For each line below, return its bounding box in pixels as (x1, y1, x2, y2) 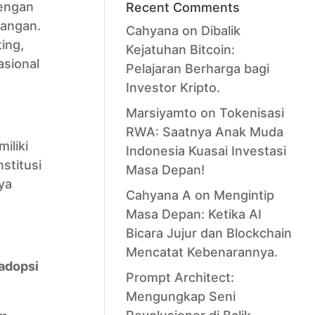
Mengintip (213, 188, 274, 202)
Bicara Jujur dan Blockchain (125, 226, 292, 240)
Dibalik (200, 23, 240, 38)
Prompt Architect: (125, 270, 234, 285)
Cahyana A (125, 188, 191, 202)
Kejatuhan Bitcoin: (125, 42, 235, 57)
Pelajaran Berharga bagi (125, 61, 269, 76)
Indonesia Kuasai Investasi (125, 143, 286, 158)
